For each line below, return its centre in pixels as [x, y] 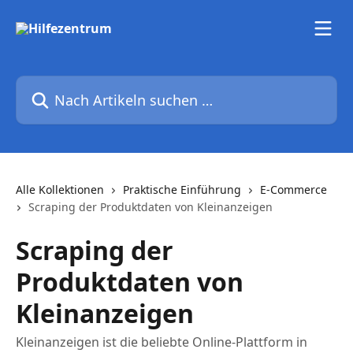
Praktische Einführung [182, 190]
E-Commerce [294, 190]
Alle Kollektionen [60, 190]
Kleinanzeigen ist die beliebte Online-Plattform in [162, 342]
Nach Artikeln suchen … [85, 84]
